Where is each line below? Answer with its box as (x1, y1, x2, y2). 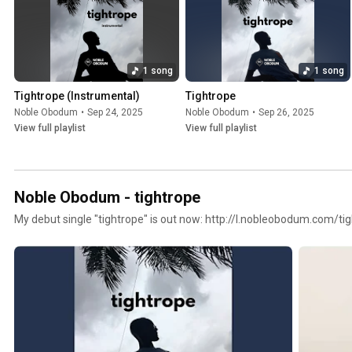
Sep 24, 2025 (87, 107, 143, 119)
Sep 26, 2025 (258, 107, 314, 119)
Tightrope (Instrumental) (14, 90, 140, 103)
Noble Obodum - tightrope (14, 188, 200, 207)
